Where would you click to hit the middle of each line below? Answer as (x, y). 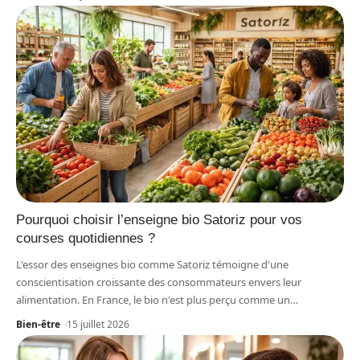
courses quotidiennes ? (86, 238)
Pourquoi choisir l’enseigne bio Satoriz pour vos (159, 219)
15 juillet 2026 (98, 324)
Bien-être (38, 324)
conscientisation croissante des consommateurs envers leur (159, 282)
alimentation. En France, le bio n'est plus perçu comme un (153, 299)
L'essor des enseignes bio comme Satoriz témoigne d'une (152, 264)
